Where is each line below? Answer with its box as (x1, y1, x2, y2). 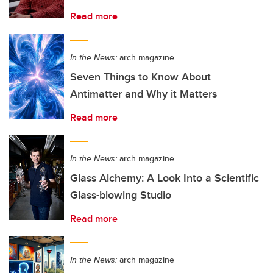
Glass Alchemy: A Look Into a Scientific (70, 170, 259, 186)
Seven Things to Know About (70, 69, 211, 85)
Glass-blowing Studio (70, 187, 171, 203)
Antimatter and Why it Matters (70, 86, 217, 102)
